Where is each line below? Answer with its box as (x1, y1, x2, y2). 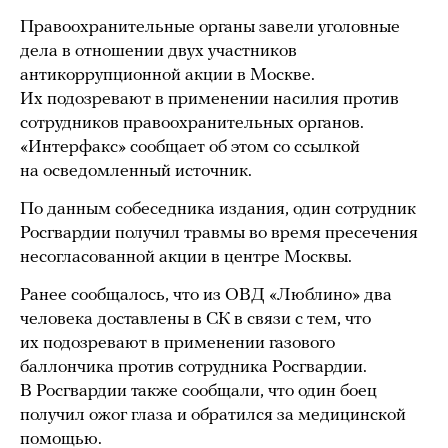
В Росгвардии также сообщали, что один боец (20, 382, 377, 401)
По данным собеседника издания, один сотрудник (20, 200, 416, 219)
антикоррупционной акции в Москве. (20, 66, 315, 85)
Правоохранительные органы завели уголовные (20, 18, 400, 37)
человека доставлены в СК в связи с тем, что (20, 310, 371, 329)
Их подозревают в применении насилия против (20, 90, 399, 109)
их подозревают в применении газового (20, 334, 335, 353)
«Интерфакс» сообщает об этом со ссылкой (20, 138, 360, 157)
